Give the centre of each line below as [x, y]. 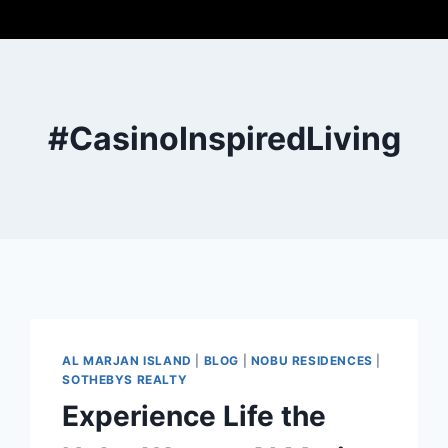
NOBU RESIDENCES [311, 360]
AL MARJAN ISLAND [127, 360]
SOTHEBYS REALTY [125, 379]
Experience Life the [194, 415]
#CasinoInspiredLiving [224, 138]
